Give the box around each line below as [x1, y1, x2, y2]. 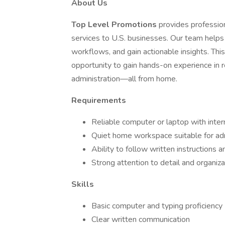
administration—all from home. [71, 73, 177, 84]
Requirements [71, 95, 126, 106]
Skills [71, 179, 94, 190]
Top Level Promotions [71, 19, 159, 30]
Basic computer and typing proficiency [91, 200, 222, 211]
